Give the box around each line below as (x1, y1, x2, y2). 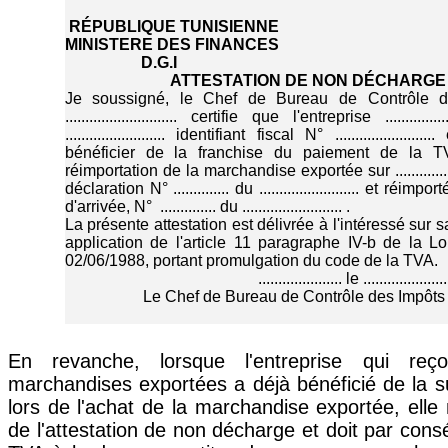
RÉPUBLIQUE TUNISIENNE (64, 18, 279, 36)
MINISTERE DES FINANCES (64, 36, 279, 54)
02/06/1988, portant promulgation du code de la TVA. (64, 252, 438, 270)
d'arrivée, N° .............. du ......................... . (64, 198, 350, 216)
